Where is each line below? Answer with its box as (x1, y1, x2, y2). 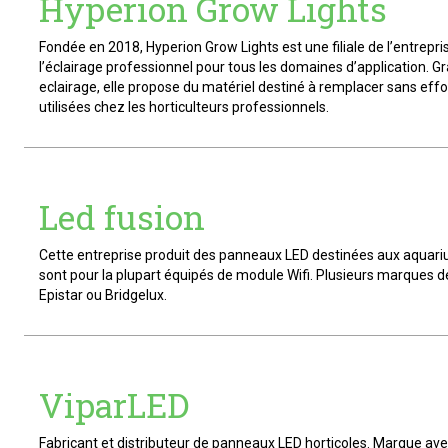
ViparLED (39, 383, 189, 427)
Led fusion (39, 195, 205, 239)
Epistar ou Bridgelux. (39, 287, 167, 303)
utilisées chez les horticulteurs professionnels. (39, 99, 329, 115)
